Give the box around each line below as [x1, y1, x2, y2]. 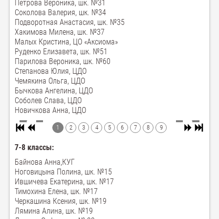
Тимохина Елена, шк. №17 [15, 187, 98, 197]
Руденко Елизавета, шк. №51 [15, 47, 108, 56]
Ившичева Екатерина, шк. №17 [15, 177, 114, 187]
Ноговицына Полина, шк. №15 [15, 167, 112, 177]
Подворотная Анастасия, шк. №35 [15, 18, 125, 27]
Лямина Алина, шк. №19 [15, 206, 93, 216]
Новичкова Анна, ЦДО [15, 106, 86, 115]
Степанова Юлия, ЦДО [15, 66, 87, 76]
